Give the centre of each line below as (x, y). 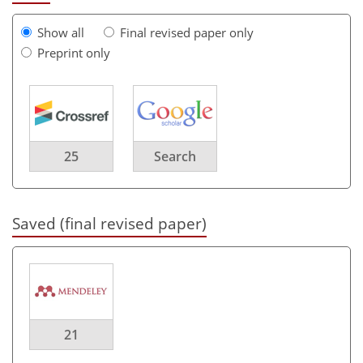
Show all (61, 32)
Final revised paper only (187, 32)
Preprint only (74, 52)
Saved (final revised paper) (109, 223)
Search (175, 156)
